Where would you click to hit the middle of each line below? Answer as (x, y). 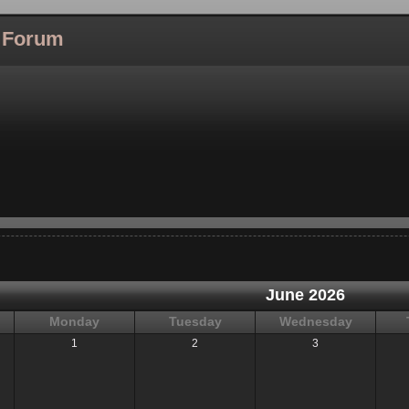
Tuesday (195, 321)
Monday (75, 321)
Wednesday (315, 321)
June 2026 (305, 294)
